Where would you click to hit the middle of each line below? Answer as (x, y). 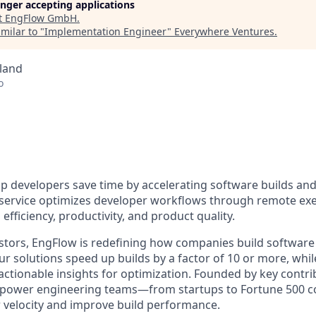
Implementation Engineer (106, 31)
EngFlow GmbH (41, 18)
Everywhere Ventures (224, 31)
